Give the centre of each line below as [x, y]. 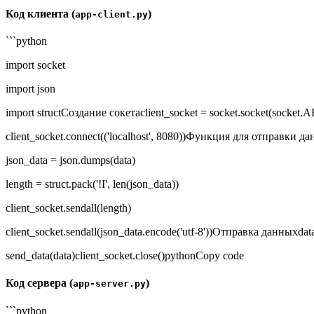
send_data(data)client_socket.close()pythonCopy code [125, 256]
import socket [35, 65]
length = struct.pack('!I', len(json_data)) [92, 184]
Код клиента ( [40, 13]
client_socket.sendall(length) [68, 208]
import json [30, 89]
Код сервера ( [39, 283]
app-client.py [111, 14]
